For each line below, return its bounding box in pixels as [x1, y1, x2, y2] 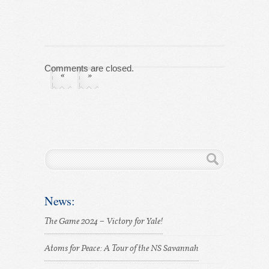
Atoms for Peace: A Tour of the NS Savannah [44, 244, 199, 254]
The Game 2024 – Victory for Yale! [44, 217, 163, 226]
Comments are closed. [44, 62, 134, 73]
